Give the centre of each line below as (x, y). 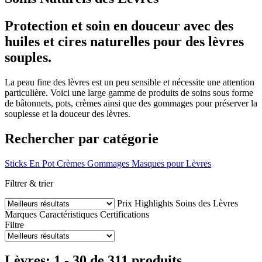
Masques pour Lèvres (171, 163)
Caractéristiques (68, 214)
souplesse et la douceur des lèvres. (68, 113)
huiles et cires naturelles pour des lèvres (124, 41)
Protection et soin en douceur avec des (119, 25)
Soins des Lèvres (207, 203)
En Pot (42, 163)
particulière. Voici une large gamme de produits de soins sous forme (129, 92)
